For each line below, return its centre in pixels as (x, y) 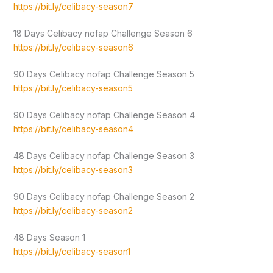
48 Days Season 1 (49, 238)
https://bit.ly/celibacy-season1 (72, 252)
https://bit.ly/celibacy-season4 (73, 129)
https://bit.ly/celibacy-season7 (73, 7)
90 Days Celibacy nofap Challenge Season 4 (104, 115)
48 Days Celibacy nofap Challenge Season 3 (104, 156)
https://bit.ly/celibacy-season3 (73, 170)
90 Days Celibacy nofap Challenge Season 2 (104, 197)
